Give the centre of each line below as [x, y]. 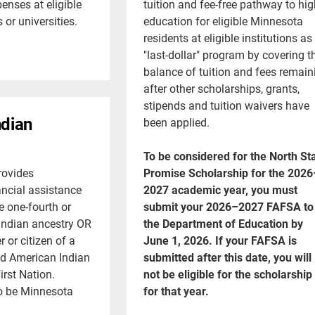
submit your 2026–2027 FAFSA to [228, 206]
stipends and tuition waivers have [226, 105]
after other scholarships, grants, [221, 88]
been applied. [176, 122]
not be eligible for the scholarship [227, 274]
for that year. [176, 290]
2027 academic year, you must [220, 189]
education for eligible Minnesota [223, 20]
